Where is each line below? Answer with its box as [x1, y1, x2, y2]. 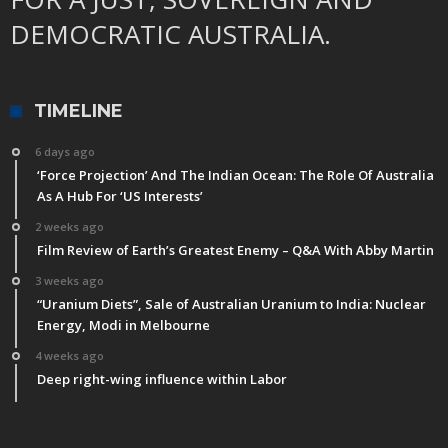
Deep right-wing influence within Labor [37, 369, 287, 388]
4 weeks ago [35, 347, 104, 363]
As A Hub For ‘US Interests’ [37, 186, 203, 205]
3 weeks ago [35, 272, 104, 288]
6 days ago [35, 143, 95, 159]
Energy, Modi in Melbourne [37, 315, 210, 334]
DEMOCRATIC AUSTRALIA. [10, 15, 331, 52]
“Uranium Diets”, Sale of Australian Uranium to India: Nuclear [37, 294, 426, 313]
